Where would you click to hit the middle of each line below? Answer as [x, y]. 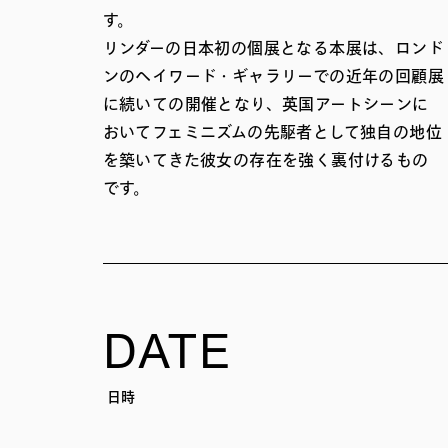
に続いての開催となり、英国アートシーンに [265, 104]
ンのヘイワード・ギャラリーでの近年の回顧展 [273, 76]
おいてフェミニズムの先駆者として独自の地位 [272, 132]
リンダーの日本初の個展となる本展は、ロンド [273, 48]
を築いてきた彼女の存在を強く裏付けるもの [265, 160]
